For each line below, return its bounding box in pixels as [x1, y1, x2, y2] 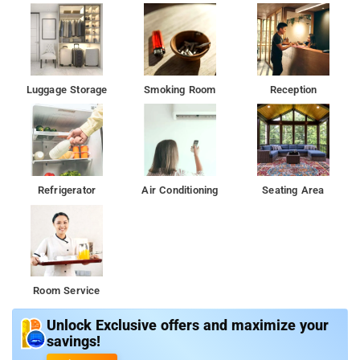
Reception [269, 83, 317, 96]
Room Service [33, 284, 100, 297]
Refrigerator [37, 183, 96, 196]
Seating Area [262, 183, 325, 196]
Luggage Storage [26, 83, 108, 96]
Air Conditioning [141, 183, 219, 196]
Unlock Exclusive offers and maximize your [47, 317, 329, 333]
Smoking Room [144, 83, 216, 96]
